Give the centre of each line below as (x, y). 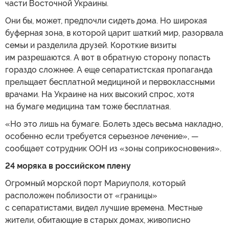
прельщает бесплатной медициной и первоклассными (110, 82)
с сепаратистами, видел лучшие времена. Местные (104, 208)
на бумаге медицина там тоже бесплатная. (88, 106)
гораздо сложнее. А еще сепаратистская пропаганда (109, 70)
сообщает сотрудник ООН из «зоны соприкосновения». (113, 148)
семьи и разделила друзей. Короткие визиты (91, 45)
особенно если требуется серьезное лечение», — (102, 136)
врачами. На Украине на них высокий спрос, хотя (100, 94)
